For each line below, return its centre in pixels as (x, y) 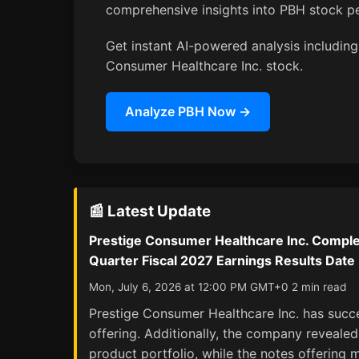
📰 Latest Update (150, 211)
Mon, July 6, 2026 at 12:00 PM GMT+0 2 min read (218, 287)
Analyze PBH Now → (188, 111)
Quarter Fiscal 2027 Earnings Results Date (222, 260)
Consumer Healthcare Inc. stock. (204, 66)
